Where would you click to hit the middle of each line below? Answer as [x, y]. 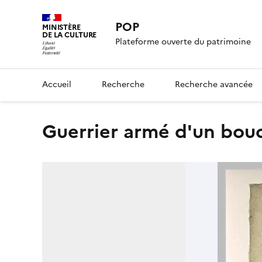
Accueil [57, 84]
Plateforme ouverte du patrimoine [183, 42]
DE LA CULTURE [70, 35]
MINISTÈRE [61, 27]
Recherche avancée [214, 84]
